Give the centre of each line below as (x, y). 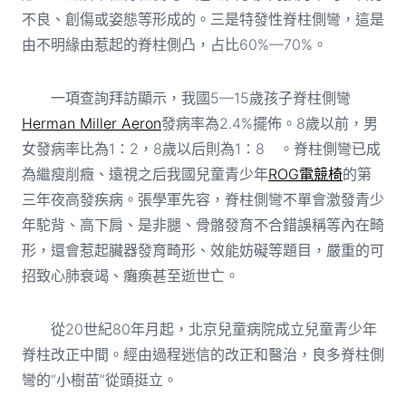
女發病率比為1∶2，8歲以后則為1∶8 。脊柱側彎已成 (201, 148)
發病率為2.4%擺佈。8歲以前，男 (269, 123)
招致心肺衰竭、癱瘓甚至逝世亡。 (130, 275)
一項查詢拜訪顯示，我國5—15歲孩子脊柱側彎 (186, 97)
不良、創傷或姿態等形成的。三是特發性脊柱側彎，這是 (203, 19)
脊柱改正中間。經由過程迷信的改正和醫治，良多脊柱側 (203, 354)
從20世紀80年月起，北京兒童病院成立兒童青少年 (199, 329)
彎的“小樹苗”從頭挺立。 (99, 379)
